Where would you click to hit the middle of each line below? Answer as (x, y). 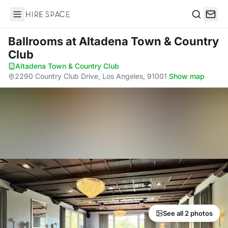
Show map (187, 76)
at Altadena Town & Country (142, 41)
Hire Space (31, 19)
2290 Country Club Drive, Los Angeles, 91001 (91, 76)
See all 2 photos (188, 213)
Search (204, 25)
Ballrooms (37, 41)
